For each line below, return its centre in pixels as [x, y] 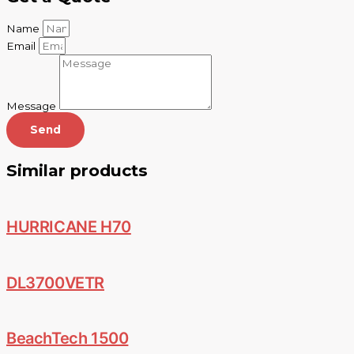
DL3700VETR [55, 282]
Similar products [77, 171]
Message [33, 106]
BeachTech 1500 [68, 339]
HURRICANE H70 [69, 227]
